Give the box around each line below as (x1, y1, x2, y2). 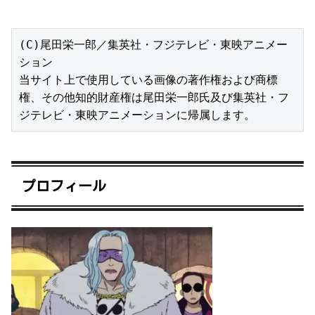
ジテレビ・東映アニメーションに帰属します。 (19, 108, 255, 122)
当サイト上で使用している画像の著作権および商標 (19, 72, 278, 86)
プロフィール (22, 178, 106, 193)
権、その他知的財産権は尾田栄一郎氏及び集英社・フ (19, 90, 289, 104)
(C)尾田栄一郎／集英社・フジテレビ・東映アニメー (19, 37, 288, 51)
